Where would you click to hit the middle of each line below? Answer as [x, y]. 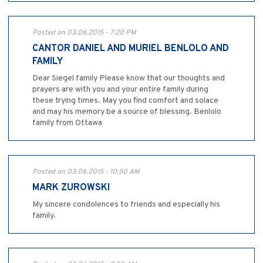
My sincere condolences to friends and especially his [126, 205]
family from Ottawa [67, 123]
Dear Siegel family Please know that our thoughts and [129, 79]
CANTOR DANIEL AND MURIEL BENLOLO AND [131, 49]
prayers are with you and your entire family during [120, 90]
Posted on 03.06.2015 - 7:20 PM [84, 33]
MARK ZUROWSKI [71, 188]
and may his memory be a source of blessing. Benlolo [127, 112]
